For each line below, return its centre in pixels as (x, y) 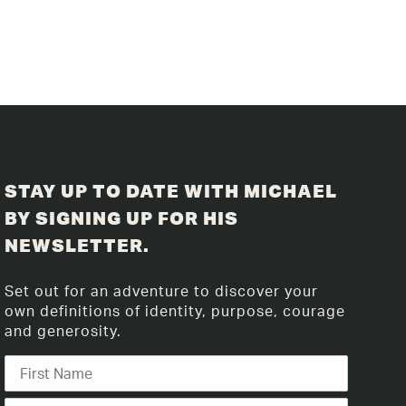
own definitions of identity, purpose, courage (175, 311)
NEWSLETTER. (77, 246)
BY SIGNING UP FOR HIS (122, 218)
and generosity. (63, 331)
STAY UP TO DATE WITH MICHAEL (171, 191)
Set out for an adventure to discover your (162, 291)
